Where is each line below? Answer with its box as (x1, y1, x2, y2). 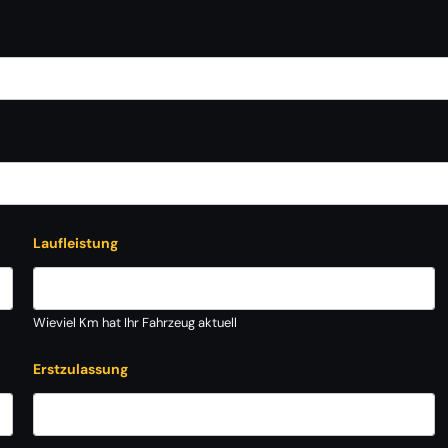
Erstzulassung (33, 360, 129, 378)
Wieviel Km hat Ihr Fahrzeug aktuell (33, 314, 238, 331)
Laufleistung (33, 234, 119, 252)
